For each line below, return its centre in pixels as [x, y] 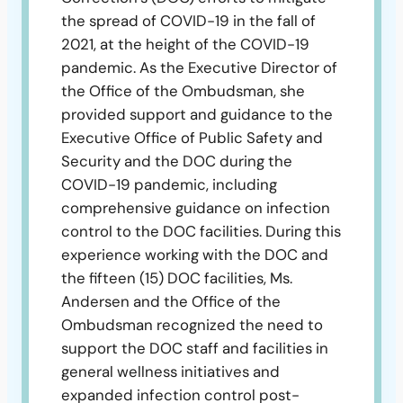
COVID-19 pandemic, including [169, 184]
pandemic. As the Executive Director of [199, 67]
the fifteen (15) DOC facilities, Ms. [177, 278]
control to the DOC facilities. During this [201, 231]
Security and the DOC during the [177, 161]
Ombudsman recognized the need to [192, 324]
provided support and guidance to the [197, 114]
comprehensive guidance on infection [196, 207]
